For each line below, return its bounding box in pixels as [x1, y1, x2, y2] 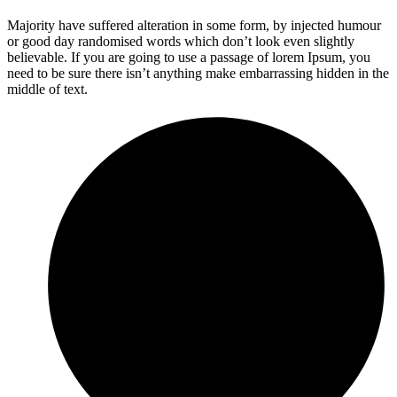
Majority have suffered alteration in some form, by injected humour [7, 17, 381, 33]
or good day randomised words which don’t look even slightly [7, 33, 354, 49]
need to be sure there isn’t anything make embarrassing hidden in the [7, 65, 389, 81]
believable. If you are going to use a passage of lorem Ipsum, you [7, 49, 370, 65]
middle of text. [7, 81, 88, 97]
